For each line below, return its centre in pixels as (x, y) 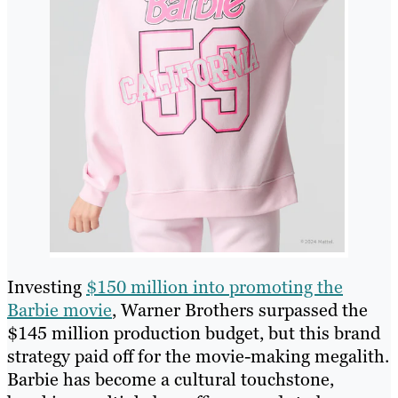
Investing (47, 287)
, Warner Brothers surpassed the (240, 310)
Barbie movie (60, 310)
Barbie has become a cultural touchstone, (171, 380)
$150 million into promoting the (215, 287)
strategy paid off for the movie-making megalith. (198, 357)
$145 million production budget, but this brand (194, 334)
